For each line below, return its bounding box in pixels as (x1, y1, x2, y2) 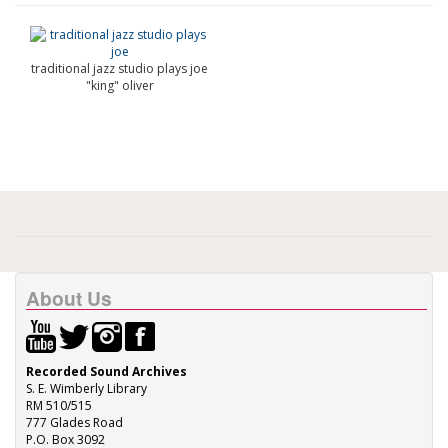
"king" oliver (85, 77, 154, 94)
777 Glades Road (26, 414, 123, 431)
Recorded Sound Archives (26, 363, 187, 380)
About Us (26, 284, 112, 312)
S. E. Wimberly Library (26, 380, 147, 397)
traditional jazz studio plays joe (31, 60, 208, 77)
